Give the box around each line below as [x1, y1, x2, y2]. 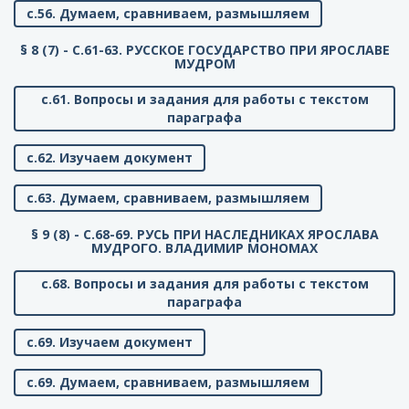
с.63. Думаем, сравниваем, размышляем [26, 189, 309, 207]
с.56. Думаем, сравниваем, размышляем [26, 5, 309, 23]
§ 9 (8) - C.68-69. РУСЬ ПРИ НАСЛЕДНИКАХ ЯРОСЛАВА [30, 225, 379, 244]
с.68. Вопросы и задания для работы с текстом [40, 275, 369, 293]
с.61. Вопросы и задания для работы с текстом [40, 90, 369, 109]
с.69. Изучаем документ [26, 333, 193, 351]
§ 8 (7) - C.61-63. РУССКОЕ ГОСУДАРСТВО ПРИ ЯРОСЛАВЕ [19, 41, 390, 59]
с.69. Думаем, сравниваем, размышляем [26, 373, 309, 392]
